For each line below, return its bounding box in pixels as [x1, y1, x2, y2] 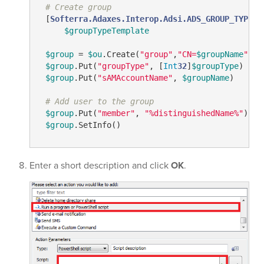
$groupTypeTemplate [64, 26, 149, 36]
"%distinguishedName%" [144, 108, 243, 118]
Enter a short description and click [29, 158, 171, 172]
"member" [97, 108, 135, 118]
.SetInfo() [73, 120, 121, 130]
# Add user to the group [45, 97, 154, 107]
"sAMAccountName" [97, 73, 173, 83]
